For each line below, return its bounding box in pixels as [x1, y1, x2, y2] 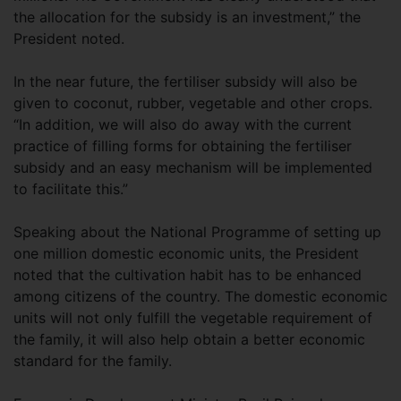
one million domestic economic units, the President [13, 244, 359, 262]
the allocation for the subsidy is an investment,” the [13, 8, 361, 26]
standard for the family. [13, 352, 172, 370]
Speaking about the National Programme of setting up [13, 223, 381, 241]
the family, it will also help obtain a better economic [13, 330, 365, 348]
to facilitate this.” [13, 180, 128, 198]
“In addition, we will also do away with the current [13, 115, 352, 133]
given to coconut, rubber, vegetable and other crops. [13, 94, 372, 112]
